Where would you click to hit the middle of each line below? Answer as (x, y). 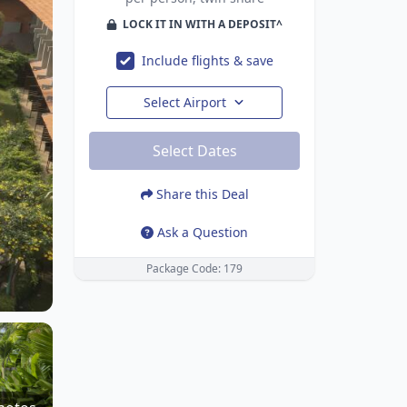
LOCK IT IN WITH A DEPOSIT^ (203, 24)
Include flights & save (207, 60)
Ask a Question (203, 232)
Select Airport (185, 102)
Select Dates (194, 151)
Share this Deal (203, 194)
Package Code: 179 (194, 268)
